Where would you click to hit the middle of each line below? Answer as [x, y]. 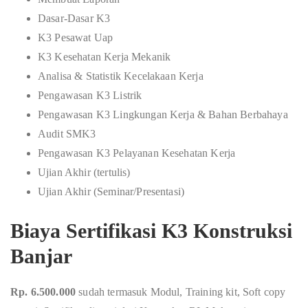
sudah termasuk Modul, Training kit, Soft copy [182, 292]
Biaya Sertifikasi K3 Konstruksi [151, 231]
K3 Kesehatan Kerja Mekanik [104, 57]
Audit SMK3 [67, 134]
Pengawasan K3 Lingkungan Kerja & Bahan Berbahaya [163, 114]
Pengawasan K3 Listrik [90, 95]
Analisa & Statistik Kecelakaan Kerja [121, 76]
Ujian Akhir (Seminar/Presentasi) [111, 191]
